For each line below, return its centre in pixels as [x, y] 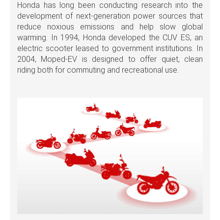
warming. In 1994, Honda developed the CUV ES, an [110, 38]
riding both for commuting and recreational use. [98, 70]
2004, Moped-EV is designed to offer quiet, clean [110, 59]
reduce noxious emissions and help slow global [110, 27]
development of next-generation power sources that [110, 16]
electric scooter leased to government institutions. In [110, 49]
